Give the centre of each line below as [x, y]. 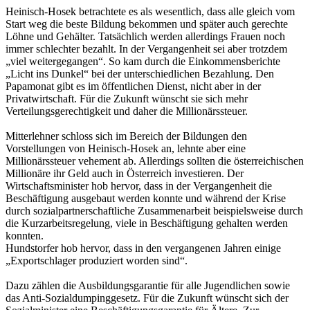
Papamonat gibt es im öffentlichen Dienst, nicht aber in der [133, 86]
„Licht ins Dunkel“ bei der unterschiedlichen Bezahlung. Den [140, 73]
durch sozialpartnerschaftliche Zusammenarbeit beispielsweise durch [154, 210]
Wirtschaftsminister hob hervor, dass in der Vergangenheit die [139, 185]
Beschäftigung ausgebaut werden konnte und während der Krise [146, 198]
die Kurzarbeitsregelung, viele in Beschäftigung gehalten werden [147, 223]
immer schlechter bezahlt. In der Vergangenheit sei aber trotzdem [146, 48]
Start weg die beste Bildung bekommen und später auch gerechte [147, 24]
